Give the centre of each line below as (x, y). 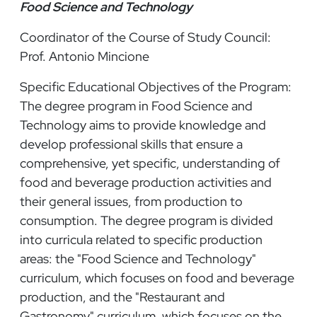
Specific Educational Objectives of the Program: (156, 86)
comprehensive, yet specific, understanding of (150, 163)
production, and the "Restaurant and (122, 296)
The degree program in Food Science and (136, 105)
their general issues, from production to (131, 201)
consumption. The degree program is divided (146, 220)
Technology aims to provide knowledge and (143, 125)
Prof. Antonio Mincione (85, 56)
